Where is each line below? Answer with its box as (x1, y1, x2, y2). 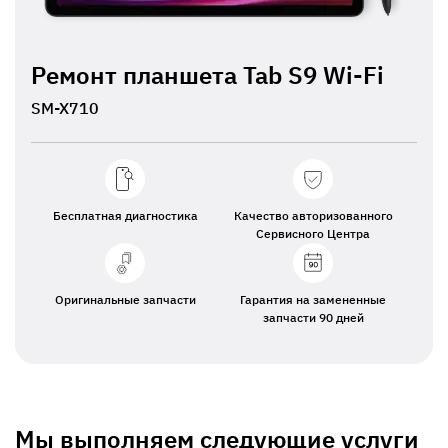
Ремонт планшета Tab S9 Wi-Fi (31, 59, 384, 91)
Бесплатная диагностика (52, 208, 198, 223)
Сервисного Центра (256, 226, 370, 241)
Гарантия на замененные (240, 292, 386, 307)
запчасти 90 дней (262, 310, 364, 325)
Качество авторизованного (233, 208, 393, 223)
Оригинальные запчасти (54, 292, 196, 307)
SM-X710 (31, 98, 99, 118)
